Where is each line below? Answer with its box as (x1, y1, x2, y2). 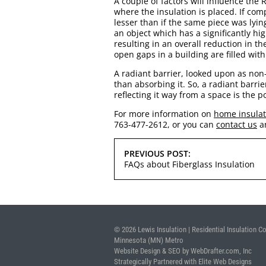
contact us (216, 119, 257, 131)
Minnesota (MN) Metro (114, 235, 183, 245)
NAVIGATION (113, 156, 175, 170)
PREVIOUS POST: (124, 148, 191, 160)
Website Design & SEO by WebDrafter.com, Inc (114, 246, 252, 255)
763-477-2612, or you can (114, 119, 216, 131)
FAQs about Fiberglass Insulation (124, 159, 255, 170)
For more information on (114, 108, 214, 120)
